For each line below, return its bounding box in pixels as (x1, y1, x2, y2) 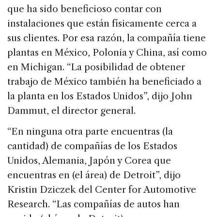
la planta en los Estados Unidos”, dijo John (7, 91, 192, 102)
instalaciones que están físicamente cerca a (7, 18, 197, 30)
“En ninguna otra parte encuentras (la (7, 126, 173, 138)
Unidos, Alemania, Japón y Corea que (7, 155, 171, 167)
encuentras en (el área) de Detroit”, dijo (7, 170, 181, 181)
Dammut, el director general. (7, 105, 136, 117)
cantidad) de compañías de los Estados (7, 140, 177, 152)
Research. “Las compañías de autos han (7, 199, 180, 210)
